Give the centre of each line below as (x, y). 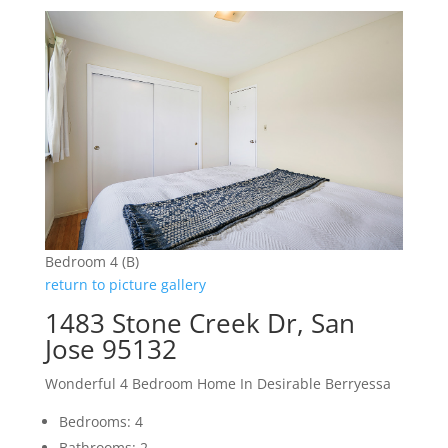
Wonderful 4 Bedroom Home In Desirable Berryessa (217, 384)
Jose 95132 (110, 349)
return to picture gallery (125, 285)
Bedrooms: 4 (100, 422)
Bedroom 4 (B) (91, 262)
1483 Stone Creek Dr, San (199, 323)
